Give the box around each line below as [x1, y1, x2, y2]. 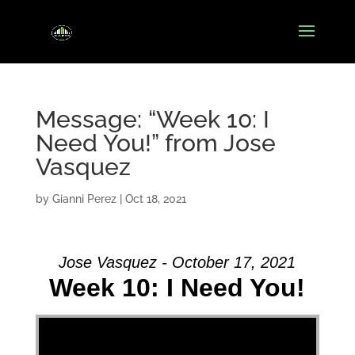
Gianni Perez [52, 193, 116, 205]
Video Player [37, 308, 81, 325]
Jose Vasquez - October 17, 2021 [59, 254, 296, 271]
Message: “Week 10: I [35, 105, 269, 133]
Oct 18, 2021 [124, 193, 186, 205]
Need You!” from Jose [35, 129, 276, 157]
